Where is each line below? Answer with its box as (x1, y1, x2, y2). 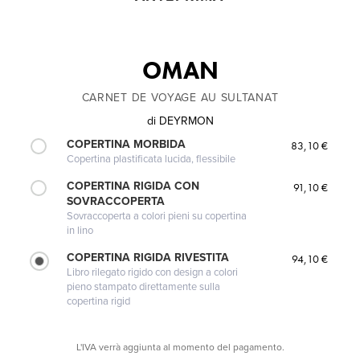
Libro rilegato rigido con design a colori (67, 265, 239, 279)
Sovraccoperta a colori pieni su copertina (67, 209, 247, 223)
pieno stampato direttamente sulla (67, 280, 221, 293)
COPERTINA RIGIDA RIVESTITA (67, 250, 230, 264)
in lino (67, 223, 94, 237)
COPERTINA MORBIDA (67, 137, 186, 151)
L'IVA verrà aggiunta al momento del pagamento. (76, 342, 284, 354)
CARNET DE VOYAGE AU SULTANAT (81, 90, 279, 104)
